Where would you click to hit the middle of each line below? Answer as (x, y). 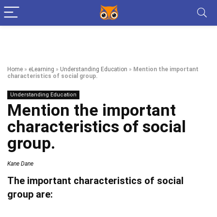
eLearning (41, 69)
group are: (30, 194)
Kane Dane (20, 164)
